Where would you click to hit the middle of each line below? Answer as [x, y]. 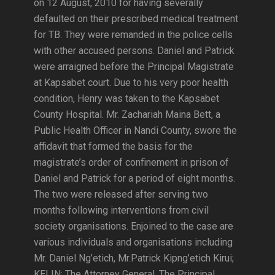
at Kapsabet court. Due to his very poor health [131, 83]
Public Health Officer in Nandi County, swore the [135, 130]
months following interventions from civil [121, 210]
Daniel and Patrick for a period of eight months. [134, 178]
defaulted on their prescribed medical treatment [136, 19]
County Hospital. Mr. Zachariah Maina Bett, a [127, 114]
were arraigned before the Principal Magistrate [134, 67]
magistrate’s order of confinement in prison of [131, 162]
